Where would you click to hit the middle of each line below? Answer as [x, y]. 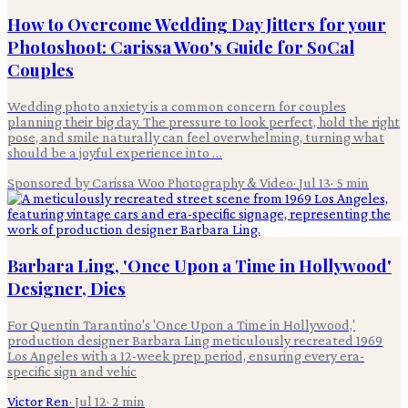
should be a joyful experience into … [115, 153]
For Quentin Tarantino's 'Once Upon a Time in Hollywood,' [181, 324]
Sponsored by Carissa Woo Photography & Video [150, 183]
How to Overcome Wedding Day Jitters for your [197, 25]
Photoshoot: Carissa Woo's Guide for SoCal [181, 47]
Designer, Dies [66, 288]
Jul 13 [315, 183]
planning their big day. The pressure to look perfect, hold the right [204, 122]
